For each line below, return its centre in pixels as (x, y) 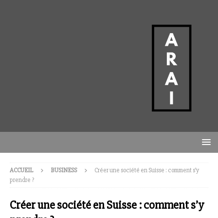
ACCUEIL (21, 171)
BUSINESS (64, 171)
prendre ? (22, 180)
